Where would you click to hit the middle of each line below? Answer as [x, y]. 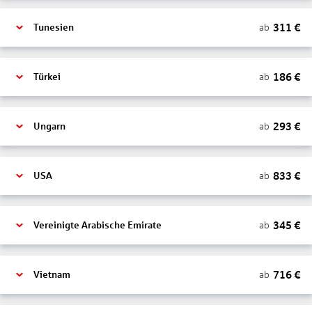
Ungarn [49, 126]
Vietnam [52, 275]
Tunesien [54, 28]
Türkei [47, 77]
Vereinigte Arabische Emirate [97, 225]
